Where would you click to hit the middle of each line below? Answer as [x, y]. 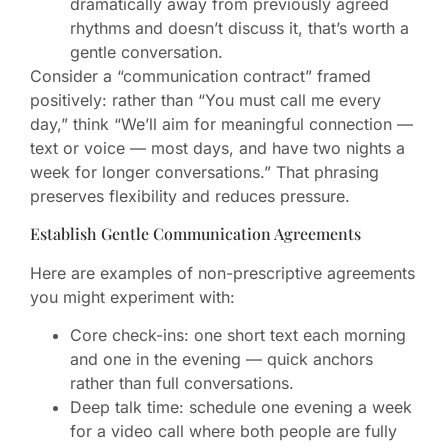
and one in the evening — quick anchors [221, 358]
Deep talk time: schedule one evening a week [241, 406]
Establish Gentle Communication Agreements [195, 233]
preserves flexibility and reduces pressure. [190, 196]
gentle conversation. [146, 52]
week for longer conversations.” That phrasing [204, 172]
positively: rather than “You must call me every [205, 100]
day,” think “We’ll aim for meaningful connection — [221, 124]
